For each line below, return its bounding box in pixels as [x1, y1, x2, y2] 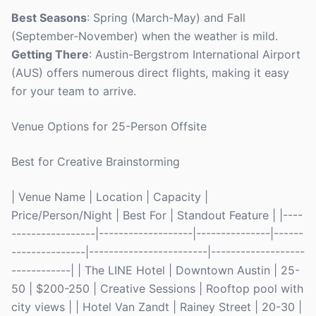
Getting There [11, 47, 89, 61]
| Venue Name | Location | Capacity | [11, 190, 208, 204]
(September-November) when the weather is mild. [11, 29, 278, 43]
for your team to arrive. [11, 84, 136, 98]
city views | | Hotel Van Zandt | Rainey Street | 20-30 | [11, 300, 302, 314]
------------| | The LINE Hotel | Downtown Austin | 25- [11, 263, 300, 277]
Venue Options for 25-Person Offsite [11, 119, 207, 133]
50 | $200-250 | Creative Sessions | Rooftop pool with [11, 281, 303, 296]
